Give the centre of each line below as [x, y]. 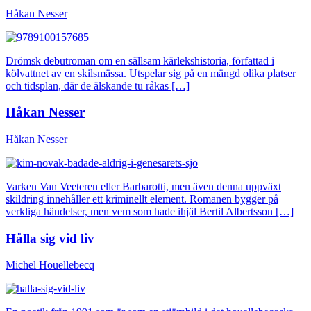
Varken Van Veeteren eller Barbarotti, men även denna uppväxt [143, 187]
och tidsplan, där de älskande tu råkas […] [98, 85]
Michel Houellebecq [50, 265]
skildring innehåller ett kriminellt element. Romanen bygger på [142, 199]
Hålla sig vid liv [50, 238]
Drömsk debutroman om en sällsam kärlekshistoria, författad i [140, 60]
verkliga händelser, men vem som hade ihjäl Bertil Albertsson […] [150, 212]
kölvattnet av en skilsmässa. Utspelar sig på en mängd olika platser [151, 73]
